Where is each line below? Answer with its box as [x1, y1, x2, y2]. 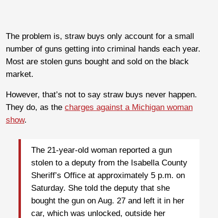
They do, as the [6, 102, 65, 112]
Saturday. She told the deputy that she [31, 183, 170, 193]
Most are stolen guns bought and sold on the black [6, 56, 189, 66]
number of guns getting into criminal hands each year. [6, 44, 200, 54]
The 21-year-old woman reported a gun [31, 145, 172, 155]
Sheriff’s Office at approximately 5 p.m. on [31, 171, 185, 181]
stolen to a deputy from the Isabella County [31, 158, 187, 168]
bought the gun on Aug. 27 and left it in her [31, 196, 184, 206]
